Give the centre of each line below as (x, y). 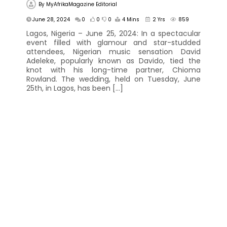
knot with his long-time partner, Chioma (113, 70)
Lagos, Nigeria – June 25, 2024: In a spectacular (113, 33)
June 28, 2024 (51, 19)
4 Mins (131, 19)
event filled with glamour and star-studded (113, 42)
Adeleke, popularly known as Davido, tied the (113, 61)
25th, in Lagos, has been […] (75, 88)
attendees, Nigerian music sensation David (113, 51)
